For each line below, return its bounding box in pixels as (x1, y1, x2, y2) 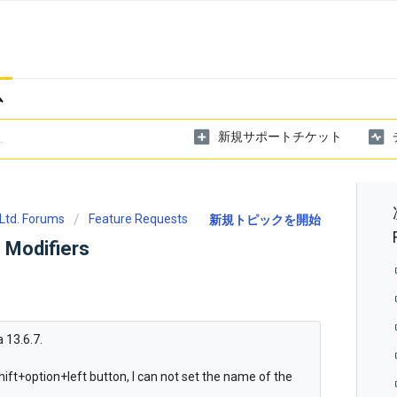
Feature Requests (89, 212, 188, 226)
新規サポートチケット (218, 128, 342, 144)
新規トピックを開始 (209, 213, 322, 227)
